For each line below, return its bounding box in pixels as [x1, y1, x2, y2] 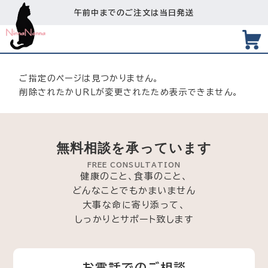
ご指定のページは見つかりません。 [19, 74, 159, 83]
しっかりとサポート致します [74, 215, 194, 224]
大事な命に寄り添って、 [82, 200, 186, 209]
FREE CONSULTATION [87, 162, 181, 168]
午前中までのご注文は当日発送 [74, 9, 194, 17]
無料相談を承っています [56, 141, 212, 156]
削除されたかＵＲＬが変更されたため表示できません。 [19, 88, 239, 96]
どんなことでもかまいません [72, 186, 196, 195]
